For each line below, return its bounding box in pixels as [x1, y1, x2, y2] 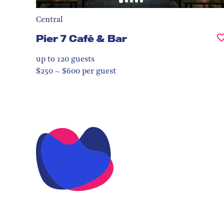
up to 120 [36, 55, 69, 63]
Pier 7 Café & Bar [36, 32, 127, 44]
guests [69, 55, 94, 63]
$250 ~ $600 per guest [36, 67, 116, 75]
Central [36, 15, 63, 24]
